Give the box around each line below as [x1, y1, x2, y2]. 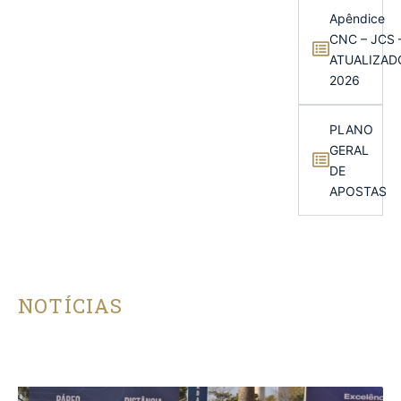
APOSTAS [328, 183, 387, 199]
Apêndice [328, 10, 385, 26]
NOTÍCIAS [18, 292, 124, 319]
